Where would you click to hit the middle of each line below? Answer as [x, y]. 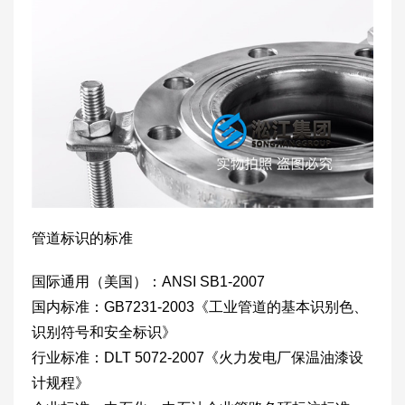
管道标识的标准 [82, 238]
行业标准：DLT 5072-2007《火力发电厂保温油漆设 [198, 357]
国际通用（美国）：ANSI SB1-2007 [148, 281]
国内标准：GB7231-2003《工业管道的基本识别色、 [200, 306]
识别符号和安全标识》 [104, 332]
